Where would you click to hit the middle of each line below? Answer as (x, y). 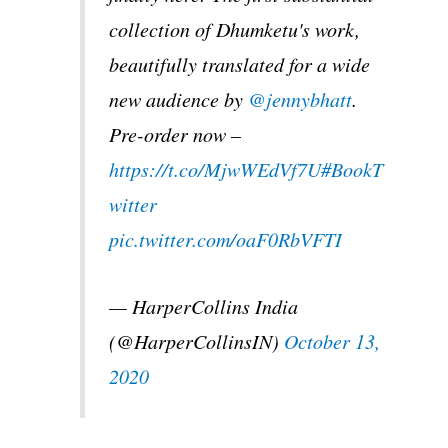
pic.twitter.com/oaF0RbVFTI (226, 239)
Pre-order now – (175, 134)
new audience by (179, 99)
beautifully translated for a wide (240, 64)
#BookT (352, 169)
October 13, (332, 341)
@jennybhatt (300, 99)
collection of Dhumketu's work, (235, 29)
